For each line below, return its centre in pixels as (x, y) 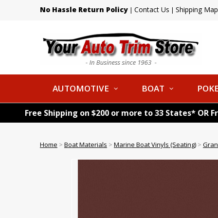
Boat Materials (86, 145)
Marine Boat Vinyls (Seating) (155, 145)
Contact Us (152, 9)
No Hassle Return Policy (84, 9)
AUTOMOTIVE (81, 88)
